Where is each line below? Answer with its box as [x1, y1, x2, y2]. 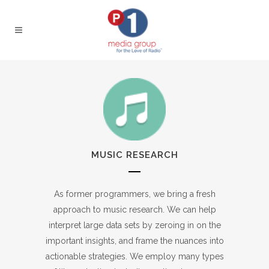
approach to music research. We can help [53, 205, 216, 215]
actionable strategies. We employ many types [45, 252, 224, 262]
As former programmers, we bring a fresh [53, 189, 216, 199]
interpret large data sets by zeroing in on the [48, 220, 221, 231]
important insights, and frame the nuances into [45, 236, 224, 246]
